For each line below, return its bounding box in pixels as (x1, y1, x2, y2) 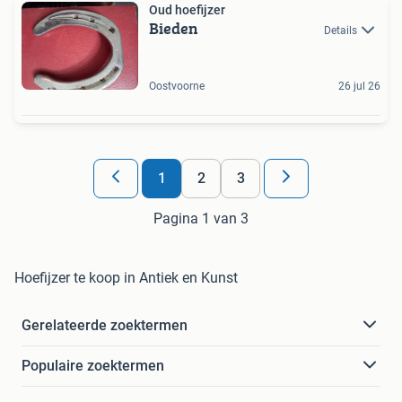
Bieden (149, 15, 198, 40)
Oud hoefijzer (149, 2, 225, 17)
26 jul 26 (338, 79, 380, 92)
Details (324, 23, 357, 37)
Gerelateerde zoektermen (22, 316, 188, 334)
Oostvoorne (149, 79, 205, 92)
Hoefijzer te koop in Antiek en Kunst (14, 268, 238, 286)
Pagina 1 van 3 (153, 209, 249, 227)
